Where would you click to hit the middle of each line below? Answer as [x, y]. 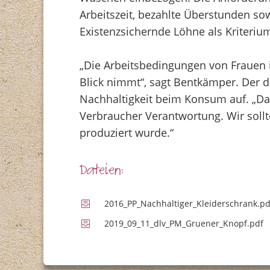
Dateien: [102, 173]
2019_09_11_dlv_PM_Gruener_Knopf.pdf [185, 224]
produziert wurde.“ [127, 133]
